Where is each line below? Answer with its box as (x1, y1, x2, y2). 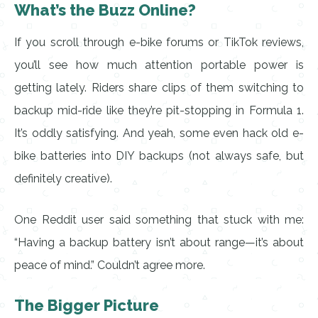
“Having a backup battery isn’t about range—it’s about (14, 236, 304, 249)
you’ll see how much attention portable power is (14, 58, 304, 72)
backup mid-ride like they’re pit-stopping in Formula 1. (14, 104, 304, 117)
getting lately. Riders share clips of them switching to (14, 81, 304, 94)
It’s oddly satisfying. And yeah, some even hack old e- (14, 126, 304, 140)
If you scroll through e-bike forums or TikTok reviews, (14, 35, 304, 49)
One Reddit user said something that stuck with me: (14, 213, 304, 226)
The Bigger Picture (14, 296, 159, 314)
